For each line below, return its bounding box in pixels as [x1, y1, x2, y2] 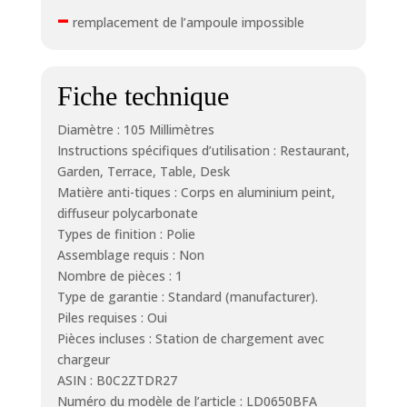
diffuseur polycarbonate [56, 203, 198, 222]
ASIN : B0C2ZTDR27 [56, 371, 177, 389]
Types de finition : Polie [56, 224, 195, 243]
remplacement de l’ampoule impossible [68, 13, 304, 31]
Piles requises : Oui [56, 308, 167, 326]
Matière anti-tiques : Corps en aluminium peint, [56, 183, 335, 201]
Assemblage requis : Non [56, 245, 204, 263]
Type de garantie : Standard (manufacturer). [56, 287, 318, 305]
